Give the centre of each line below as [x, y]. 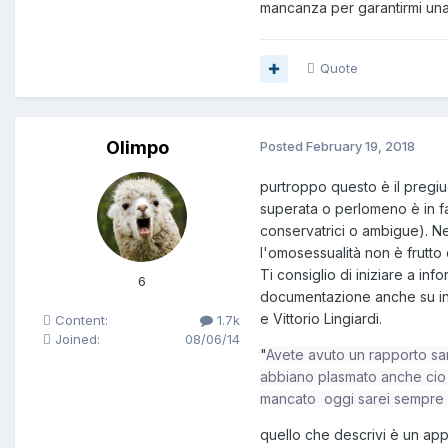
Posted [283, 146]
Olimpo [137, 148]
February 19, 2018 [360, 146]
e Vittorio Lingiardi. [321, 319]
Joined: [75, 339]
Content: [79, 320]
